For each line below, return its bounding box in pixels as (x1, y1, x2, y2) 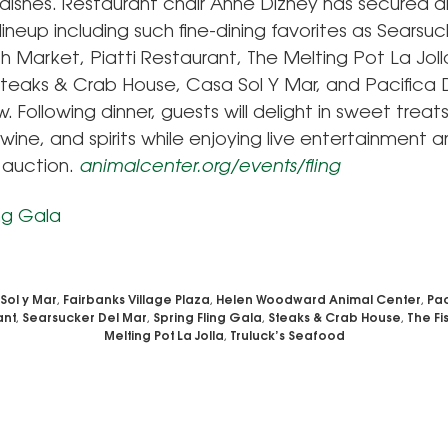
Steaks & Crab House (268, 313, 401, 326)
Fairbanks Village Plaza (63, 295, 210, 308)
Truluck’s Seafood (229, 331, 345, 344)
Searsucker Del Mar (22, 313, 147, 326)
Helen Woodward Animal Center (216, 295, 421, 308)
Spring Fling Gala (153, 313, 262, 326)
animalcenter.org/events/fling (79, 159, 340, 178)
